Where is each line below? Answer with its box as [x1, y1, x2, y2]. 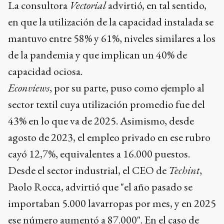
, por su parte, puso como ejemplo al [49, 80, 204, 95]
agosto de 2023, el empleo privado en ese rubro [8, 129, 210, 144]
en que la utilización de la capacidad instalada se [8, 14, 213, 29]
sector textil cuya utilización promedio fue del [8, 96, 205, 111]
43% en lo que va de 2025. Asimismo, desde [8, 113, 194, 128]
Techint [168, 162, 199, 177]
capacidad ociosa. [8, 63, 82, 78]
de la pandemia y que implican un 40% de [8, 47, 187, 62]
